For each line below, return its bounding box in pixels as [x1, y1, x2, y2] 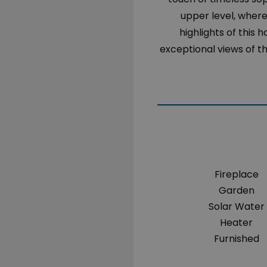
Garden [218, 184, 254, 197]
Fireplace [214, 167, 259, 181]
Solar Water [208, 200, 265, 213]
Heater [220, 216, 253, 229]
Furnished [213, 232, 259, 246]
